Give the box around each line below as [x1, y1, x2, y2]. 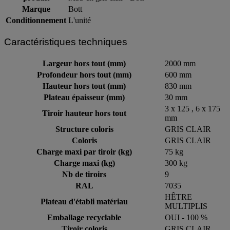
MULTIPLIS [165, 201, 207, 210]
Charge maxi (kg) [53, 158, 115, 167]
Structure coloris [55, 124, 113, 133]
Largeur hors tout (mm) [43, 59, 126, 68]
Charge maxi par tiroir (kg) [36, 147, 132, 156]
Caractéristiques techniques [4, 36, 127, 47]
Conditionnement [6, 16, 66, 25]
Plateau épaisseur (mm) [44, 92, 125, 102]
